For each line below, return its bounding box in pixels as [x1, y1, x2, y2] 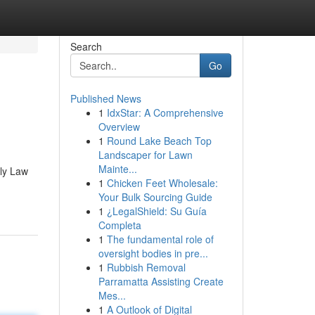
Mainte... [98, 162, 137, 176]
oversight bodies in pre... [98, 246, 208, 260]
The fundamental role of [106, 232, 214, 246]
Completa [98, 218, 141, 232]
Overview [98, 120, 140, 134]
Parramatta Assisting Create [98, 274, 224, 288]
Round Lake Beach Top [106, 134, 212, 148]
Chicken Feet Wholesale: [106, 176, 218, 190]
